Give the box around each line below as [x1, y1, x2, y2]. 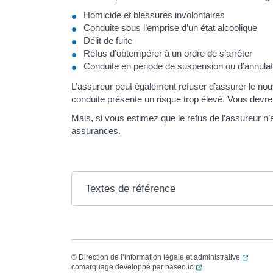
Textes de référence [85, 183, 176, 194]
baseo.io [165, 263, 194, 271]
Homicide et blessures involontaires [83, 10, 225, 21]
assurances [71, 126, 118, 136]
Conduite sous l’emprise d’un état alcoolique [83, 23, 257, 34]
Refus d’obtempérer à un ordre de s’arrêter [83, 48, 252, 59]
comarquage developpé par [71, 263, 165, 271]
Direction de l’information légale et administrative [79, 253, 240, 261]
